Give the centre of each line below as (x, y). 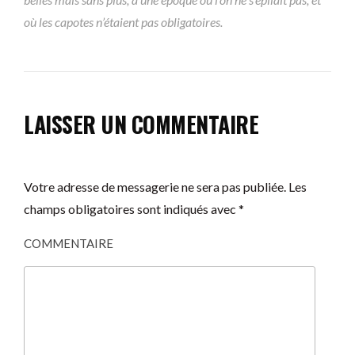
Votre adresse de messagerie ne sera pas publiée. (155, 186)
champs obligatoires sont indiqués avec (131, 208)
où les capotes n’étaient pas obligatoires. (123, 21)
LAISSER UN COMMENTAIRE (141, 124)
